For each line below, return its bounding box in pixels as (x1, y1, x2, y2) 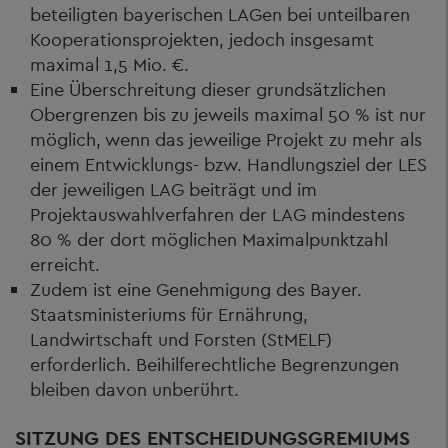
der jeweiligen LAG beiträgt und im (30, 177, 317, 201)
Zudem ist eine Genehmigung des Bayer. (30, 277, 362, 301)
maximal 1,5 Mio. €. (30, 52, 189, 76)
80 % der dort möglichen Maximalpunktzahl (30, 227, 388, 251)
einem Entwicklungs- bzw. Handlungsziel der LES (30, 152, 427, 176)
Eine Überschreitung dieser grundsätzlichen (30, 77, 386, 101)
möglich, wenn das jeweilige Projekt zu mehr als (30, 127, 422, 151)
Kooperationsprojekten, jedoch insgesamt (30, 27, 374, 51)
